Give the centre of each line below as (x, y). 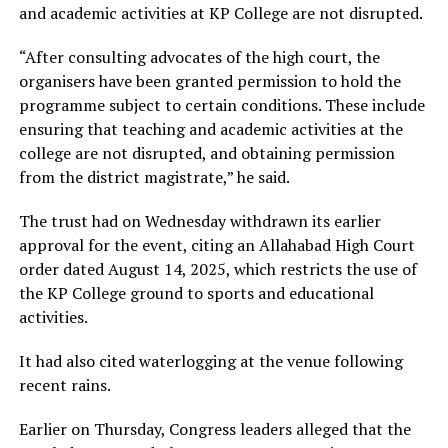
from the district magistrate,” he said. (154, 176)
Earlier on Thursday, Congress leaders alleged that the (214, 428)
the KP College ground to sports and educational (196, 292)
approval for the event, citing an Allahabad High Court (216, 244)
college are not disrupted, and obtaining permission (206, 152)
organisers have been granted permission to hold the (209, 80)
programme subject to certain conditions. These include (221, 104)
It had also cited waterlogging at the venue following (210, 360)
